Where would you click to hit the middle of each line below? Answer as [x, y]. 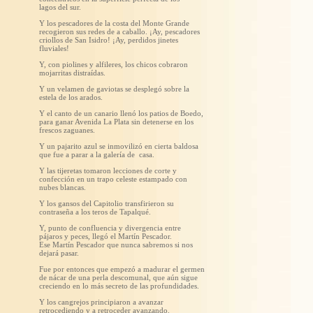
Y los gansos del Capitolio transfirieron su [107, 203]
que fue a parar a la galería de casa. [97, 154]
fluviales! [54, 48]
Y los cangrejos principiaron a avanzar [101, 301]
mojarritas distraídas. [72, 72]
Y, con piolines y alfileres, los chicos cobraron [114, 64]
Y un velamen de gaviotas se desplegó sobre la [114, 88]
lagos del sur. [60, 7]
